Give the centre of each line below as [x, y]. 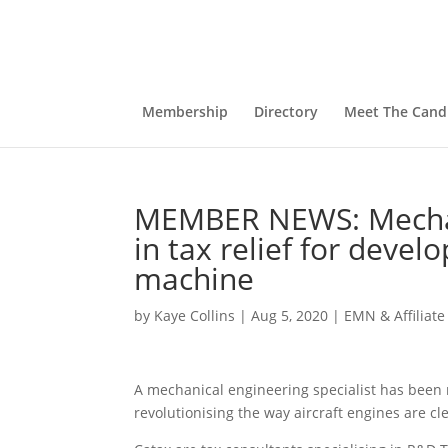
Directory [285, 111]
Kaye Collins [195, 315]
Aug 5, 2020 [290, 315]
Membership [184, 111]
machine [194, 278]
